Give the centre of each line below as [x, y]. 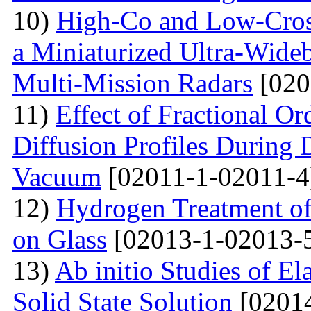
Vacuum [57, 176]
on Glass [60, 239]
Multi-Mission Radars [133, 83]
